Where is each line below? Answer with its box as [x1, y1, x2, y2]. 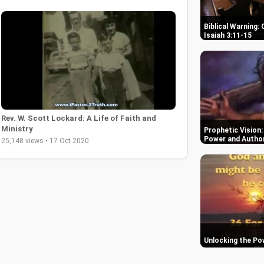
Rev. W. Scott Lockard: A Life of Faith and [1, 113, 156, 123]
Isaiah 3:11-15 [204, 31, 252, 39]
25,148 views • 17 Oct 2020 [1, 136, 89, 145]
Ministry [1, 124, 33, 133]
